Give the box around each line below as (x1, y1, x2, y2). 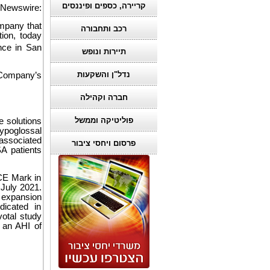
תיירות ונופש (81, 47, 126, 56)
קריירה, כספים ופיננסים (61, 1, 146, 10)
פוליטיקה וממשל (74, 116, 133, 125)
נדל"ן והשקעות (77, 70, 130, 79)
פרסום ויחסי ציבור (72, 139, 136, 148)
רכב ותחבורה (81, 24, 127, 33)
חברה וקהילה (80, 93, 128, 102)
